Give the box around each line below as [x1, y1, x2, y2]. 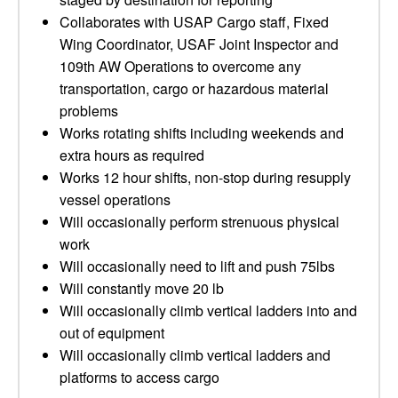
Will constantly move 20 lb [60, 278, 224, 298]
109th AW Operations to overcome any [60, 56, 301, 76]
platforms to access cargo [60, 367, 219, 387]
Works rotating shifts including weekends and [60, 123, 344, 143]
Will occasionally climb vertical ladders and [60, 345, 330, 365]
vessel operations [60, 189, 171, 210]
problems [60, 100, 118, 121]
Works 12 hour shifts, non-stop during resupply [60, 167, 351, 187]
